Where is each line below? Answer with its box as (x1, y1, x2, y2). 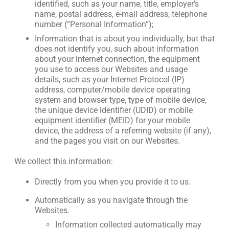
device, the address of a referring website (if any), (35, 126, 211, 135)
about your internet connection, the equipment (35, 54, 200, 64)
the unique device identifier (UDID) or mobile (35, 105, 193, 115)
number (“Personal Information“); (35, 19, 153, 29)
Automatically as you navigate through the (35, 195, 188, 205)
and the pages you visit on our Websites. (35, 136, 180, 146)
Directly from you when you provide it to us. (35, 177, 191, 187)
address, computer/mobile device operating (35, 85, 191, 95)
